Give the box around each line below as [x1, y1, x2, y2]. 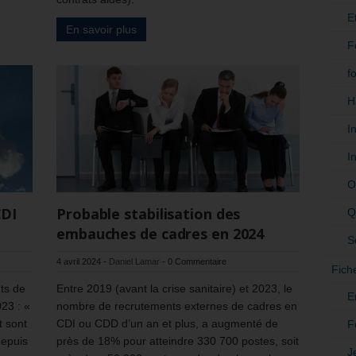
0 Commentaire [168, 256, 226, 266]
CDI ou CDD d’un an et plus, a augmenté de [56, 316, 278, 330]
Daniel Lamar [109, 256, 160, 266]
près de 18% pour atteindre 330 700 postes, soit [56, 334, 299, 347]
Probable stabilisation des [56, 203, 241, 223]
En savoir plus [66, 23, 137, 37]
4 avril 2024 [56, 256, 101, 266]
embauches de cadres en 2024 [56, 223, 265, 243]
